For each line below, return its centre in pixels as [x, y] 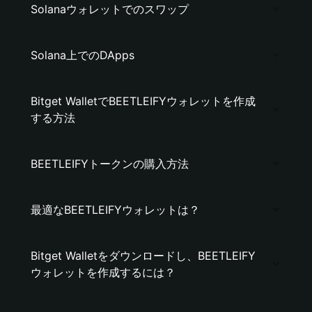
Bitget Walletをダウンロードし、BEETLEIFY [143, 256]
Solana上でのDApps [83, 55]
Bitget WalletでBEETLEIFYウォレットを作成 [143, 101]
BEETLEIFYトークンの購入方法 [110, 164]
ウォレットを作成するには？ [103, 272]
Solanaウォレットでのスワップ [110, 9]
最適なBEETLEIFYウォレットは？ [115, 210]
